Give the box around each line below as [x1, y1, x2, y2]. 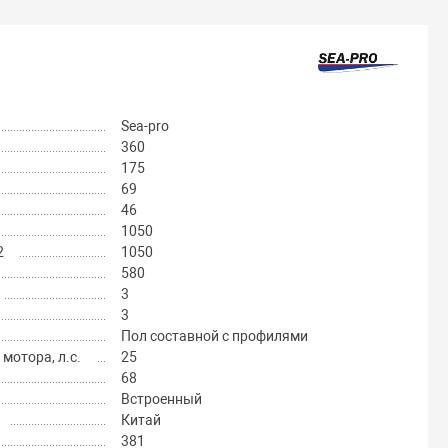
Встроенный [120, 391, 202, 408]
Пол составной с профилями [120, 328, 308, 345]
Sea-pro [120, 118, 169, 135]
